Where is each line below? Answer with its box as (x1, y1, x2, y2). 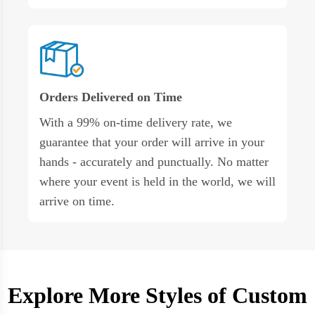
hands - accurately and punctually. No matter (39, 154, 269, 169)
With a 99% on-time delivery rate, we (39, 115, 232, 129)
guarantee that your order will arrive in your (39, 134, 264, 149)
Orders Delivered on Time (39, 89, 182, 104)
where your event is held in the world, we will (39, 174, 276, 188)
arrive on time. (39, 193, 115, 208)
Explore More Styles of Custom (8, 282, 307, 308)
